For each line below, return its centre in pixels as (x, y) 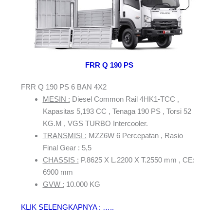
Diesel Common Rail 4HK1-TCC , (124, 99)
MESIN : (56, 99)
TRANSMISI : (64, 135)
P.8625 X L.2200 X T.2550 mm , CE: (136, 160)
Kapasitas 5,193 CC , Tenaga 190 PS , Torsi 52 (117, 111)
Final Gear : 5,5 (67, 147)
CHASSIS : (61, 160)
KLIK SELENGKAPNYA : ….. (67, 207)
